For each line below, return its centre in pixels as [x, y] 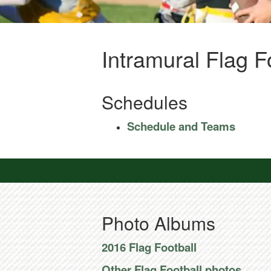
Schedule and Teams [181, 126]
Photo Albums [158, 223]
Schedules [145, 102]
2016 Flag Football [149, 247]
